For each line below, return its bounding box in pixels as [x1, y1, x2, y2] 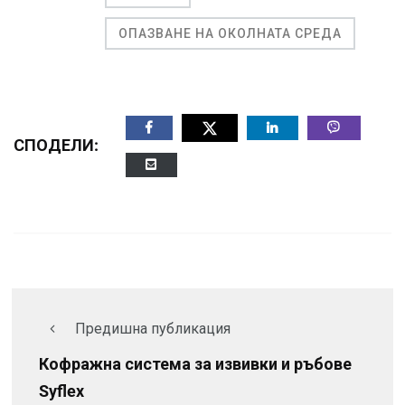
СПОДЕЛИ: [14, 136, 99, 155]
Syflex [39, 381, 84, 401]
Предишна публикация [75, 319, 231, 337]
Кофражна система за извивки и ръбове [39, 354, 352, 374]
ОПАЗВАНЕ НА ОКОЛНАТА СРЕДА [118, 26, 342, 42]
